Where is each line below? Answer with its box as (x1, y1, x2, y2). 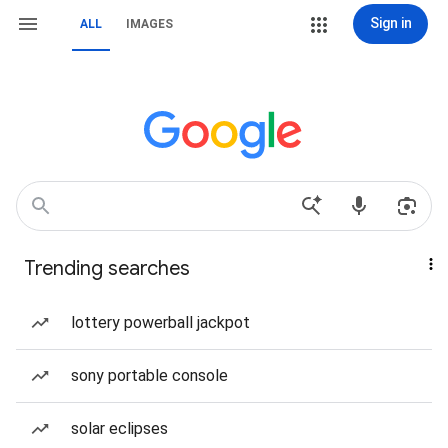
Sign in (369, 15, 412, 31)
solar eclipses (71, 419, 168, 438)
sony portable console (71, 366, 228, 385)
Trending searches (24, 256, 190, 281)
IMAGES (126, 17, 173, 31)
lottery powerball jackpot (71, 313, 250, 332)
